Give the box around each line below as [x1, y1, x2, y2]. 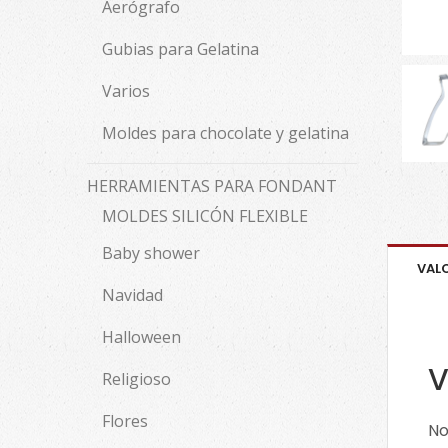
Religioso [102, 368, 171, 390]
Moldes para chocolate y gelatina [102, 122, 349, 144]
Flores [102, 410, 148, 432]
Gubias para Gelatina [102, 38, 259, 60]
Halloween [102, 326, 181, 348]
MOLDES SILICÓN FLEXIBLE [102, 205, 308, 227]
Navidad [102, 284, 163, 306]
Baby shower [102, 242, 200, 264]
